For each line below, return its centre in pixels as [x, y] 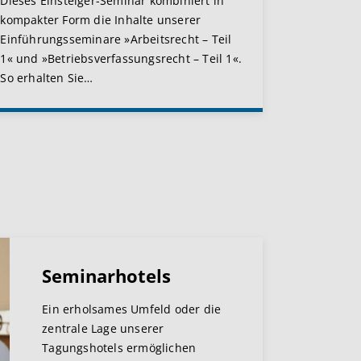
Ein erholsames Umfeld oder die [132, 309]
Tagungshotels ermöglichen [119, 348]
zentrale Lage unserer [103, 329]
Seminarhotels [107, 276]
